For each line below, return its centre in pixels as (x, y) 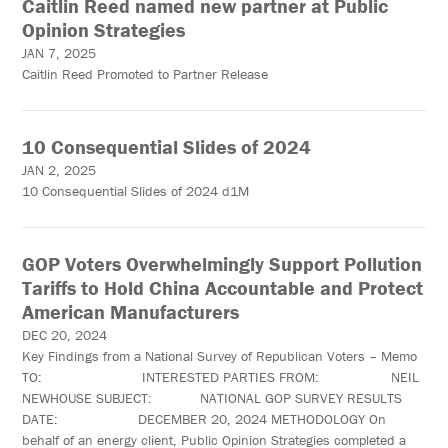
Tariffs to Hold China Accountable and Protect (223, 288)
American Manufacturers (131, 312)
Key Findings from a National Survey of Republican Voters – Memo (220, 356)
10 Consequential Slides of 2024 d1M (136, 191)
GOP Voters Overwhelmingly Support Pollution (222, 264)
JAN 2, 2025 (59, 170)
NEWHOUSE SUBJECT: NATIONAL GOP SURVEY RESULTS (212, 398)
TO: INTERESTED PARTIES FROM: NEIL (221, 377)
